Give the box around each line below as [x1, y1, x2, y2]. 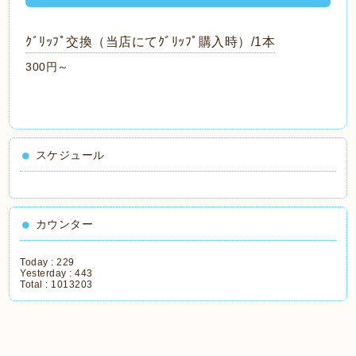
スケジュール [35, 149, 105, 161]
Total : [20, 279, 52, 290]
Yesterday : [20, 268, 75, 279]
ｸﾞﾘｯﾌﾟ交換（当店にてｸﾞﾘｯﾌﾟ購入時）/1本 [25, 35, 276, 48]
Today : [20, 257, 57, 268]
